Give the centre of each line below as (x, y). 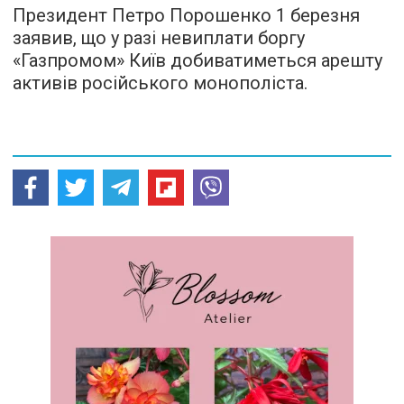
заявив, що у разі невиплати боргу (159, 38)
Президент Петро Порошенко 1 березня (186, 15)
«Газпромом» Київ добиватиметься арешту (197, 60)
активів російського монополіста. (160, 83)
